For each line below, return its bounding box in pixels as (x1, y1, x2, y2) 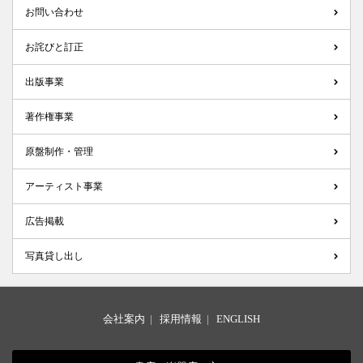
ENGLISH (216, 312, 260, 325)
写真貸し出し (25, 250, 83, 262)
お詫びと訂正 (25, 41, 83, 53)
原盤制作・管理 (25, 145, 93, 157)
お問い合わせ (25, 6, 83, 18)
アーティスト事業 (25, 180, 103, 192)
